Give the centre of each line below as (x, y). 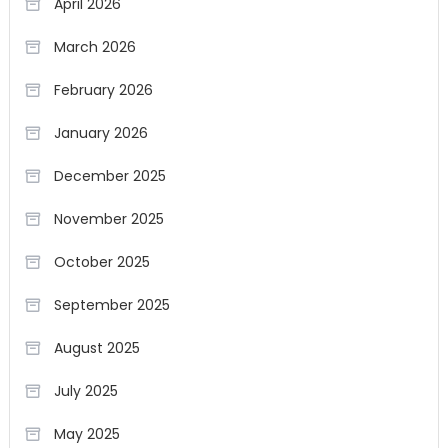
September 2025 (111, 305)
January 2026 (100, 133)
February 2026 (103, 90)
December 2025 (109, 176)
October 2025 (101, 262)
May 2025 (86, 434)
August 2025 (96, 348)
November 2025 (108, 219)
